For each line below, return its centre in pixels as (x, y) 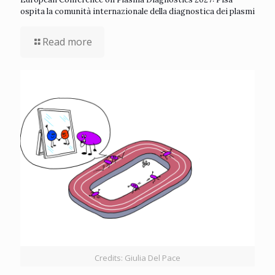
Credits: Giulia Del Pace (137, 258)
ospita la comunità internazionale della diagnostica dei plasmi (137, 11)
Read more (67, 42)
